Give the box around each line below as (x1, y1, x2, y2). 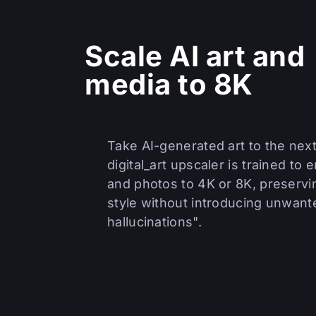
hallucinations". (107, 214, 202, 229)
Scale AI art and (85, 39, 305, 73)
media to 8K (85, 67, 253, 102)
